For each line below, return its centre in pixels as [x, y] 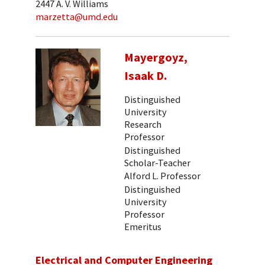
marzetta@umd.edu [77, 17]
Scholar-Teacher [157, 162]
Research [143, 125]
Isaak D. [146, 75]
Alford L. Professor [162, 176]
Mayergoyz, [156, 57]
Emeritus [143, 227]
